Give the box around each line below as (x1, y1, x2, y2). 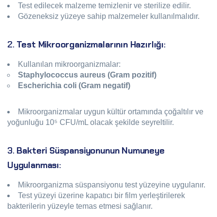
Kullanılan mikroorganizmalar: (18, 60, 121, 68)
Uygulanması (7, 159, 60, 171)
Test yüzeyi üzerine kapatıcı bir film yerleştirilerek (18, 191, 185, 200)
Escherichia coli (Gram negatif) (18, 81, 130, 90)
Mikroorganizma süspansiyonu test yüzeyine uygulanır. (18, 181, 205, 189)
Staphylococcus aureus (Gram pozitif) (18, 71, 156, 79)
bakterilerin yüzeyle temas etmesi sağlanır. (7, 202, 153, 210)
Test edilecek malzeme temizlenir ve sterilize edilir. (18, 1, 191, 10)
